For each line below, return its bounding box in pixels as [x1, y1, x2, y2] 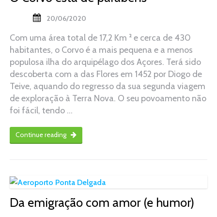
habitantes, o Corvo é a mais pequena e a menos [10, 45, 193, 56]
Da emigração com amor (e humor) [10, 195, 194, 210]
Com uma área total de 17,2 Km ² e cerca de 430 [10, 32, 191, 44]
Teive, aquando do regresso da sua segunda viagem [10, 81, 205, 92]
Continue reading [15, 130, 68, 139]
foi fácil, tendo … [10, 105, 73, 116]
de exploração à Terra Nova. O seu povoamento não [10, 93, 206, 104]
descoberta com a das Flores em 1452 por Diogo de [10, 69, 202, 80]
